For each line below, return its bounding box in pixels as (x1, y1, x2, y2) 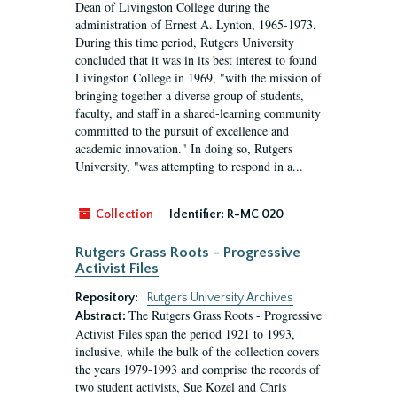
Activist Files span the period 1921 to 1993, (75, 325, 295, 342)
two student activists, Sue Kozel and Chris (75, 378, 286, 395)
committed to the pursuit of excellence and (75, 122, 289, 139)
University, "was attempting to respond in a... (75, 158, 303, 175)
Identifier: (169, 207, 224, 222)
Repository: (75, 291, 141, 305)
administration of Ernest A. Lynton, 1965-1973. (75, 16, 316, 33)
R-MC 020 (227, 207, 284, 222)
